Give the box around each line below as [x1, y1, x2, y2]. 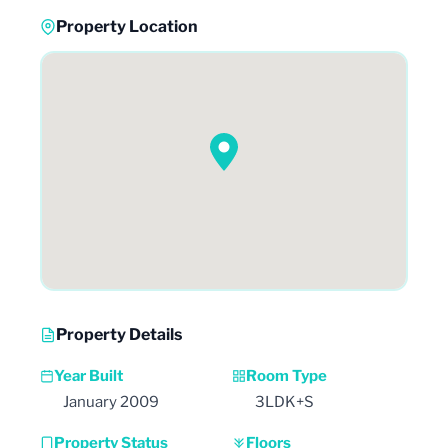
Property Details [56, 324, 182, 344]
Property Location [56, 16, 198, 36]
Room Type [246, 366, 327, 385]
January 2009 [63, 392, 159, 411]
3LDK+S [255, 392, 314, 411]
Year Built [54, 366, 123, 385]
